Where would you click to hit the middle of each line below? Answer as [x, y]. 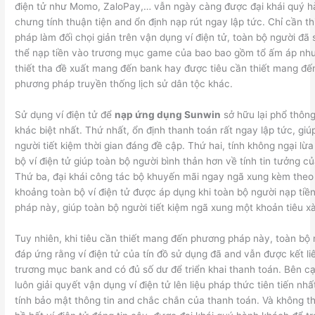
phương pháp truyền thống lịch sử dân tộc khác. [124, 84]
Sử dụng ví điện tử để [65, 115]
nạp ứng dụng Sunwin [168, 115]
